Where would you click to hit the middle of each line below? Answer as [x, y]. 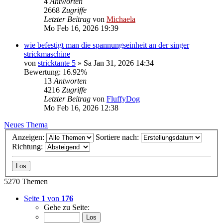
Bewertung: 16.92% [56, 72]
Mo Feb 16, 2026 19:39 [81, 28]
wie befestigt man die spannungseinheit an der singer [107, 45]
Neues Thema [26, 124]
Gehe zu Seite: [67, 208]
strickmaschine [47, 54]
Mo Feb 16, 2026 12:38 [81, 108]
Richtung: [28, 147]
